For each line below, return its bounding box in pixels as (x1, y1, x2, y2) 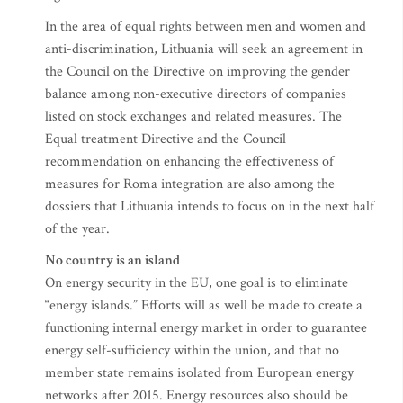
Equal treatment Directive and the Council (45, 130, 286, 148)
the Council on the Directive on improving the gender (45, 62, 350, 81)
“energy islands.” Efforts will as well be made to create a (45, 296, 363, 315)
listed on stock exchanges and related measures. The (45, 107, 342, 126)
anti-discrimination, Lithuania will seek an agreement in (45, 40, 363, 58)
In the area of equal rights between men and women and (45, 17, 366, 36)
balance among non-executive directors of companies (45, 85, 346, 103)
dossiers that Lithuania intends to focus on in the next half (45, 197, 374, 216)
